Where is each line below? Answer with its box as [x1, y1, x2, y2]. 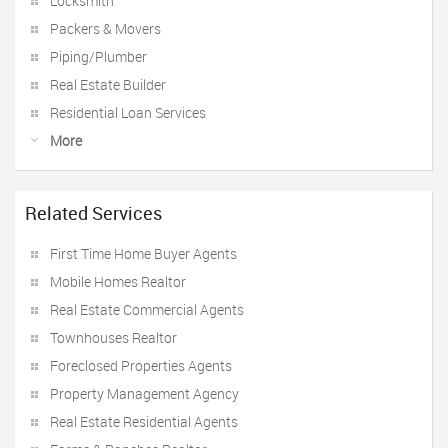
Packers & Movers [50, 19, 161, 38]
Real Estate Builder [50, 75, 166, 94]
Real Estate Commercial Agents [50, 300, 244, 319]
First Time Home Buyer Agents [50, 244, 237, 263]
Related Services [25, 201, 162, 225]
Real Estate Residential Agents [50, 412, 238, 431]
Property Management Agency [50, 384, 239, 403]
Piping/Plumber [50, 47, 147, 66]
